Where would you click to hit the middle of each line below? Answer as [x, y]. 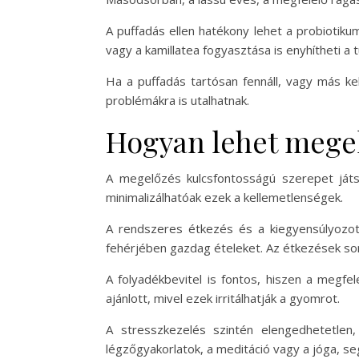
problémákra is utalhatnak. [177, 100]
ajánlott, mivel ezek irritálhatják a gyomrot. [223, 298]
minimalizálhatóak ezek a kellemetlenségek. [224, 197]
